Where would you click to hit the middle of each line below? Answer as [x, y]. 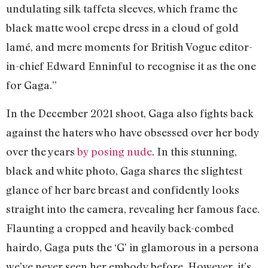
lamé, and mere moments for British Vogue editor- [129, 47]
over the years [42, 151]
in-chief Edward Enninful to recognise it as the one [131, 66]
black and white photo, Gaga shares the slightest [124, 170]
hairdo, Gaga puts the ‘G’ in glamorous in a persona [133, 247]
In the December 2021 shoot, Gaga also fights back [130, 113]
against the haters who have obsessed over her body [133, 132]
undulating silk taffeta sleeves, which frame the [122, 9]
